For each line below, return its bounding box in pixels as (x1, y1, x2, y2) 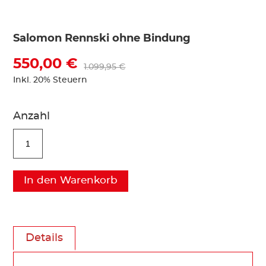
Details (26, 232, 64, 243)
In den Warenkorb (24, 175, 118, 185)
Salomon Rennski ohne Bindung (13, 33, 191, 44)
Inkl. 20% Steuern (13, 75, 88, 84)
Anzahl (13, 110, 50, 122)
